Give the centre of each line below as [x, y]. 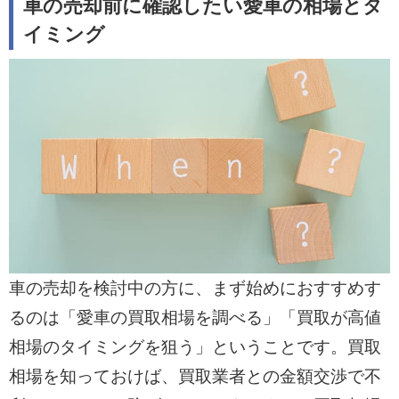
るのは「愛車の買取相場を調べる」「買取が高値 [195, 317]
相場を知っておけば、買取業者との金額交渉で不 [195, 376]
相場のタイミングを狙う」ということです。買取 [195, 346]
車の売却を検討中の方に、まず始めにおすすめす [195, 288]
